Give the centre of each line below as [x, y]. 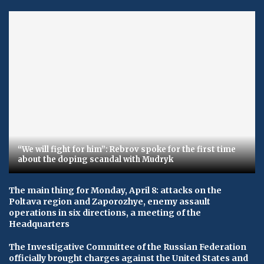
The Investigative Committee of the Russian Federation [128, 247]
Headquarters [39, 224]
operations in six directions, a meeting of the [105, 213]
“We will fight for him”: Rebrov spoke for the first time [127, 150]
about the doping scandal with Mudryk [95, 160]
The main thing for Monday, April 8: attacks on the [115, 191]
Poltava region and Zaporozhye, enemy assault [110, 202]
